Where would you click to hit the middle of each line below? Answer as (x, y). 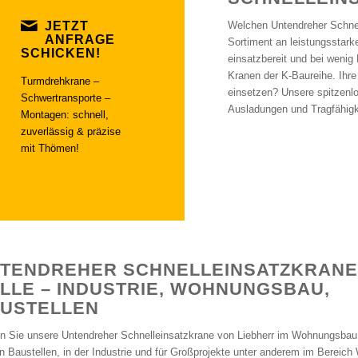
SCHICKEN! (61, 54)
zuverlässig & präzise (71, 132)
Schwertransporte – (66, 98)
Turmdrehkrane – (60, 82)
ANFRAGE (80, 40)
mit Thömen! (50, 149)
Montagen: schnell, (65, 115)
